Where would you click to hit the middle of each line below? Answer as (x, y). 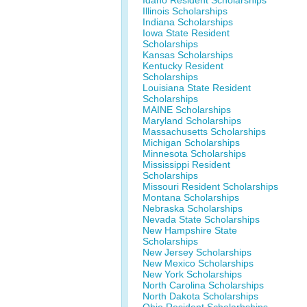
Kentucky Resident (183, 66)
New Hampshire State (190, 230)
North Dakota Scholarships (200, 296)
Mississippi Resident (186, 164)
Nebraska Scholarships (193, 208)
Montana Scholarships (191, 197)
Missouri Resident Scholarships (210, 186)
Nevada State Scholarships (201, 219)
